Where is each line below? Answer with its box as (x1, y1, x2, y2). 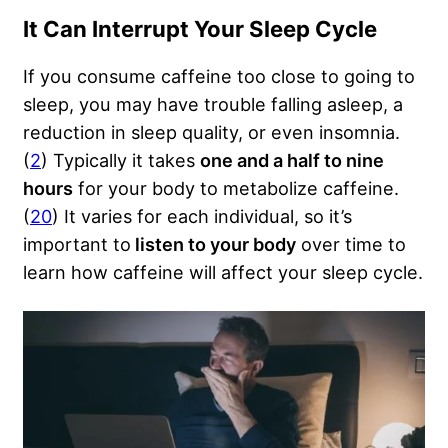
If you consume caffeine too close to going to (23, 65, 415, 88)
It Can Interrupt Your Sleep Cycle (23, 16, 377, 43)
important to (23, 233, 131, 256)
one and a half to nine (200, 149, 384, 172)
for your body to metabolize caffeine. (73, 177, 399, 200)
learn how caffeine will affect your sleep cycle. (23, 261, 423, 284)
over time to (296, 233, 406, 256)
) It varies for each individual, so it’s (52, 205, 352, 228)
